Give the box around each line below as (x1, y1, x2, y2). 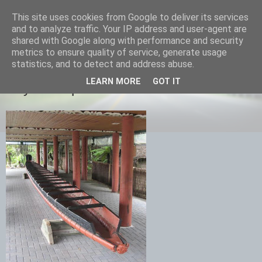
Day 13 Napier (6, 80, 94, 96)
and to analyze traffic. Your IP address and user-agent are (12, 23, 247, 35)
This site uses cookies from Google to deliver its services (12, 12, 249, 23)
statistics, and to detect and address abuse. (12, 58, 194, 70)
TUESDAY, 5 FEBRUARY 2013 (6, 67, 112, 77)
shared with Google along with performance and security (12, 35, 243, 46)
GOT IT (153, 77, 181, 87)
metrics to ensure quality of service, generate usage (12, 47, 227, 58)
